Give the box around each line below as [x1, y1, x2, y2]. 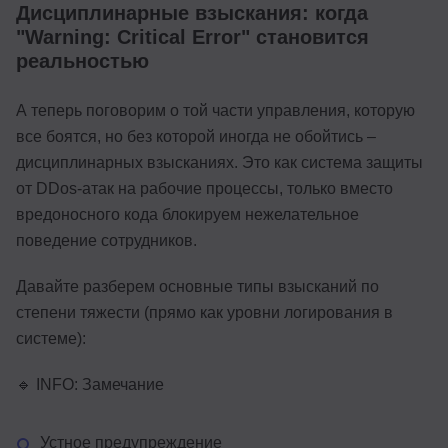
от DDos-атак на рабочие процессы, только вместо [16, 179, 393, 197]
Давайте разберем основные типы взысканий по [16, 277, 379, 295]
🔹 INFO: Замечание [16, 375, 164, 393]
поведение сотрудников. [16, 231, 197, 249]
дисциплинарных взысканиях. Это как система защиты [16, 153, 423, 171]
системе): [16, 329, 86, 347]
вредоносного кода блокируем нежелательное [16, 205, 359, 223]
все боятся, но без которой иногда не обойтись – [16, 127, 376, 145]
